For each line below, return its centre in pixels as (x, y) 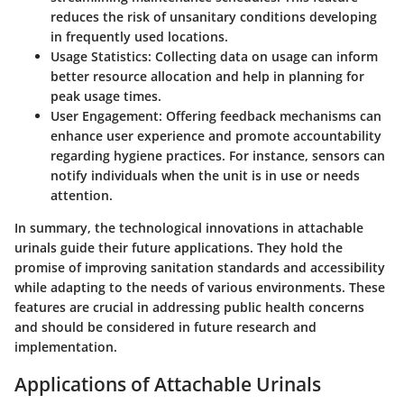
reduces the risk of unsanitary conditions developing (214, 17)
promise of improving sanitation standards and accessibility (200, 268)
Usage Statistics (99, 57)
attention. (82, 196)
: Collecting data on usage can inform (263, 57)
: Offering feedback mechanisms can (270, 116)
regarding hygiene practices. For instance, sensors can (218, 156)
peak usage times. (106, 96)
